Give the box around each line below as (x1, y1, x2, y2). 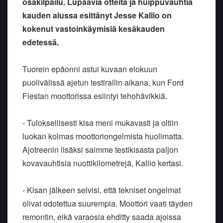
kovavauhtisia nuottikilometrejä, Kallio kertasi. (22, 157, 183, 169)
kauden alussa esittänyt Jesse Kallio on (22, 9, 172, 21)
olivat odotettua (22, 197, 78, 209)
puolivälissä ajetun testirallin (22, 76, 124, 88)
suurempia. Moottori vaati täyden (78, 197, 193, 209)
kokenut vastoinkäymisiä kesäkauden (22, 22, 165, 34)
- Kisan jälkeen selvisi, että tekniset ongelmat (22, 184, 181, 196)
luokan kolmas (22, 130, 76, 142)
